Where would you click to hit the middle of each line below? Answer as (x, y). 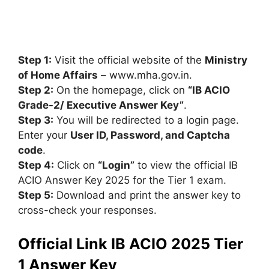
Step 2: (36, 90)
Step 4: (36, 165)
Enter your (44, 135)
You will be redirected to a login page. (146, 120)
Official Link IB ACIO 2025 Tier (131, 243)
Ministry (226, 60)
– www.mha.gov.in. (145, 75)
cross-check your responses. (87, 210)
